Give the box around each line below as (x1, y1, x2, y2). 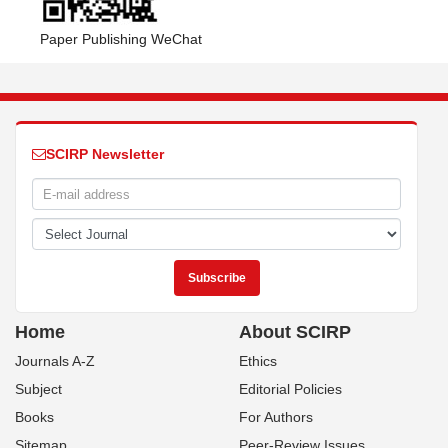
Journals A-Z (15, 353, 95, 369)
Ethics (239, 353, 277, 369)
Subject (15, 381, 62, 397)
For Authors (239, 409, 313, 425)
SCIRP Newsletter (46, 146, 164, 162)
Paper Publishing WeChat (40, 31, 202, 47)
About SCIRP (239, 322, 351, 342)
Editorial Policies (239, 381, 342, 397)
